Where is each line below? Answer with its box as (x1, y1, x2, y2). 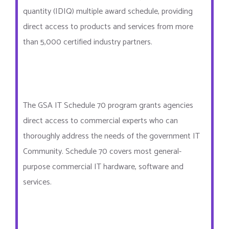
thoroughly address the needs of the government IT (23, 129, 200, 143)
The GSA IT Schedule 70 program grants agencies (23, 98, 193, 112)
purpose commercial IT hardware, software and (23, 159, 184, 174)
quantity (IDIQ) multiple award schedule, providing (23, 4, 193, 18)
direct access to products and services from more (23, 19, 193, 34)
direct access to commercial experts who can (23, 113, 178, 128)
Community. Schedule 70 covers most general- (23, 144, 181, 158)
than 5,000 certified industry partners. (23, 35, 152, 49)
